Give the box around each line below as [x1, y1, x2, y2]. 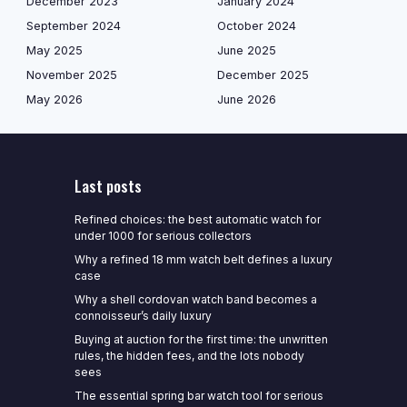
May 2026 [26, 93, 83, 106]
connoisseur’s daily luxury [74, 309, 212, 323]
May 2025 [26, 44, 83, 57]
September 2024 [26, 19, 121, 33]
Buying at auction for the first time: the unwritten [74, 333, 328, 346]
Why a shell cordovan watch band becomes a [74, 293, 317, 306]
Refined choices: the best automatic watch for [74, 213, 321, 226]
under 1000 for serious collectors [74, 229, 252, 243]
